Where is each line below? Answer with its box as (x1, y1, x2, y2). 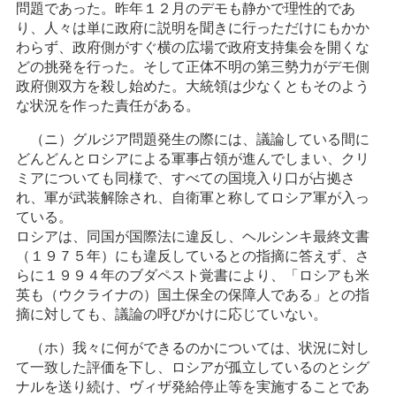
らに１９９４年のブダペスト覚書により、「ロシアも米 (16, 266, 369, 285)
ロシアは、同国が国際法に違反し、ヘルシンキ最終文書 (16, 227, 369, 246)
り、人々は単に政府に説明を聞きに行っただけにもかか (16, 19, 369, 37)
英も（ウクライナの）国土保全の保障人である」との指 (16, 286, 369, 304)
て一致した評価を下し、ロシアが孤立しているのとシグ (16, 358, 369, 377)
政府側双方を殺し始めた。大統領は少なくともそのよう (16, 77, 369, 95)
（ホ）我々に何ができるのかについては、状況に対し (30, 339, 369, 357)
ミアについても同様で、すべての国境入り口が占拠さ (16, 169, 355, 187)
